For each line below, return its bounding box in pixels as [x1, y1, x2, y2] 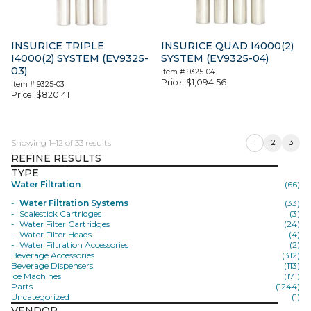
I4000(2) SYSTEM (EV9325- [11, 51, 149, 65]
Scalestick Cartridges [19, 208, 101, 219]
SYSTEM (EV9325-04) [161, 51, 269, 65]
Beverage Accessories [11, 249, 94, 260]
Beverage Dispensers [11, 260, 93, 271]
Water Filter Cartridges [19, 218, 110, 229]
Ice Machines [11, 270, 61, 281]
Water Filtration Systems [19, 197, 128, 208]
